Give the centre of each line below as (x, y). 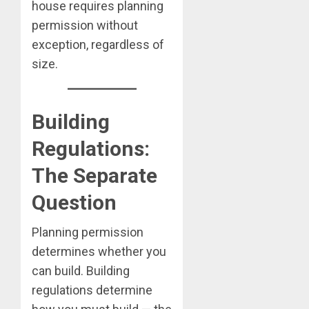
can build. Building (81, 271)
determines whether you (99, 252)
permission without (85, 26)
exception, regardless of (98, 45)
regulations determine (92, 290)
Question (74, 203)
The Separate (94, 176)
